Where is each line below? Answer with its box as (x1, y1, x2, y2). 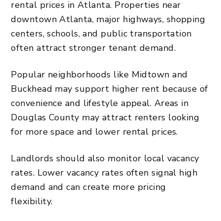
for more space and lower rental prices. (11, 125, 178, 138)
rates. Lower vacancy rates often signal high (11, 166, 198, 179)
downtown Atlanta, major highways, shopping (11, 13, 206, 25)
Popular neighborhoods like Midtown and (11, 68, 188, 80)
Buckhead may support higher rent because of (11, 82, 208, 95)
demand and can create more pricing (11, 181, 166, 193)
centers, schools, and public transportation (11, 27, 192, 39)
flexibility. (11, 195, 53, 207)
